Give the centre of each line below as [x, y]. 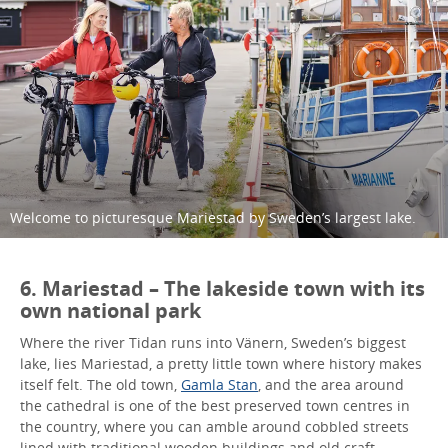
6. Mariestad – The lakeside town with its [222, 288]
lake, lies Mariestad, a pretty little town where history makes [221, 363]
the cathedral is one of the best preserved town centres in [215, 405]
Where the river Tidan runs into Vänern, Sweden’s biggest [213, 342]
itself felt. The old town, [100, 384]
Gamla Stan [219, 384]
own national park [110, 310]
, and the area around [331, 384]
